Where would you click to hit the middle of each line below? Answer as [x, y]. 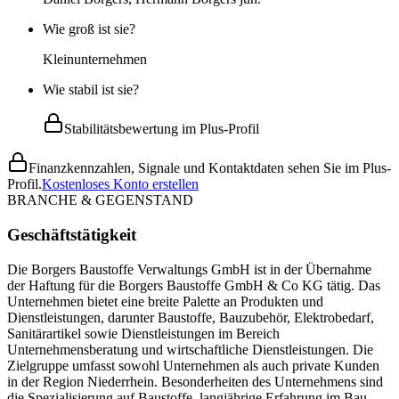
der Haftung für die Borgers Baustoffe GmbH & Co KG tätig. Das [194, 285]
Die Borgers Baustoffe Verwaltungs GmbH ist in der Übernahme [189, 269]
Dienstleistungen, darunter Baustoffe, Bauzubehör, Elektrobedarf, [191, 317]
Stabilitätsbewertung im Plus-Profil [162, 129]
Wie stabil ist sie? [91, 90]
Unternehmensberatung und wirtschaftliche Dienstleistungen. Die [190, 349]
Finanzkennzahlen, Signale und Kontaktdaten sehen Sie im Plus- [210, 168]
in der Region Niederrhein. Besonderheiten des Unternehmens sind [195, 381]
